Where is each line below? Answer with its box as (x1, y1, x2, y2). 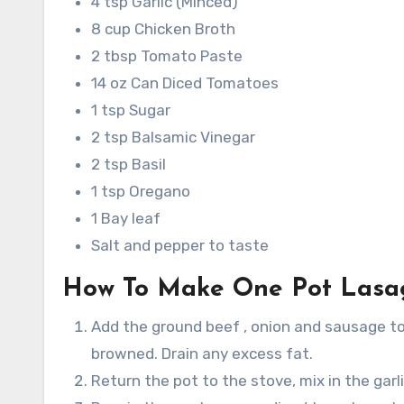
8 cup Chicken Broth (91, 20, 235, 39)
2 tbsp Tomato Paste (91, 47, 243, 66)
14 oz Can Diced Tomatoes (91, 74, 279, 93)
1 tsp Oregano (91, 182, 190, 201)
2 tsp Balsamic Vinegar (91, 128, 255, 147)
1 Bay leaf (91, 209, 161, 228)
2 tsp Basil (91, 155, 166, 174)
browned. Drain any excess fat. (91, 344, 313, 363)
